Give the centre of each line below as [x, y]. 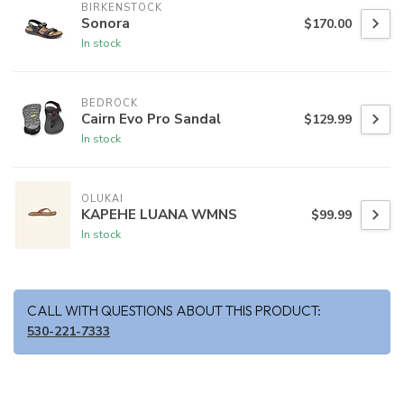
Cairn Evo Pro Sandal [151, 118]
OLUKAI [102, 198]
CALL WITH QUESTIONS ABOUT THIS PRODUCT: [174, 311]
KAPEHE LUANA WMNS [159, 214]
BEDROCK [110, 103]
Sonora [106, 23]
